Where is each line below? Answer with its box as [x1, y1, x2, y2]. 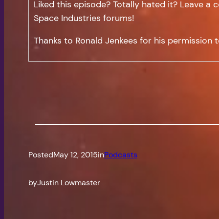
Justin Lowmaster [37, 177, 100, 188]
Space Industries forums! [34, 12, 134, 24]
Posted [28, 150, 53, 160]
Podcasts [104, 150, 137, 160]
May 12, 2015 [53, 150, 98, 160]
